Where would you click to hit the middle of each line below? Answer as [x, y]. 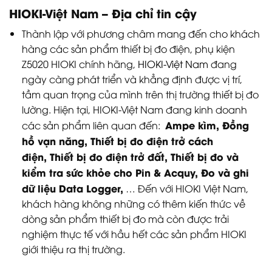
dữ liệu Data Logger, [72, 188]
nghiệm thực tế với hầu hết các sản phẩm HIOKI [134, 233]
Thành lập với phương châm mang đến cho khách [141, 33]
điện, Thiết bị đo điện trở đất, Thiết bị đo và [130, 156]
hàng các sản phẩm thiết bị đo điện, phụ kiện [128, 48]
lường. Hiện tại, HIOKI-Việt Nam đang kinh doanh [134, 109]
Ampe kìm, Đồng [207, 124]
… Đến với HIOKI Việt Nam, [185, 188]
